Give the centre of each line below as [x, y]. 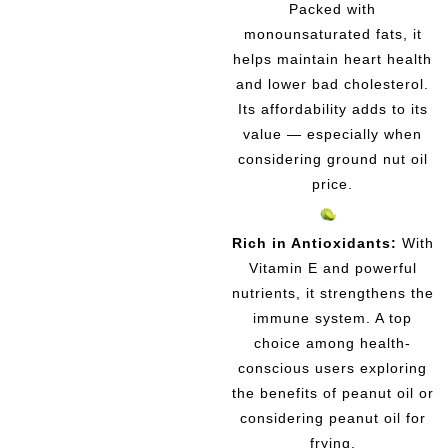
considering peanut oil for [332, 417]
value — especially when [333, 134]
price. [333, 184]
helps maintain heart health [333, 59]
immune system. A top [333, 317]
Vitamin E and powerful [332, 267]
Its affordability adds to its [332, 109]
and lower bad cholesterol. [333, 84]
